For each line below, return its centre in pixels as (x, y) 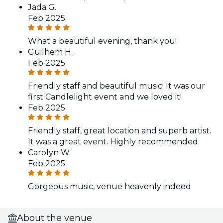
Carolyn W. (49, 152)
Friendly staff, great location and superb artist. (119, 130)
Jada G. (42, 7)
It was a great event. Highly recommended (113, 141)
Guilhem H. (50, 52)
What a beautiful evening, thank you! (102, 41)
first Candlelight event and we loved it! (105, 97)
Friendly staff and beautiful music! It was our (116, 86)
